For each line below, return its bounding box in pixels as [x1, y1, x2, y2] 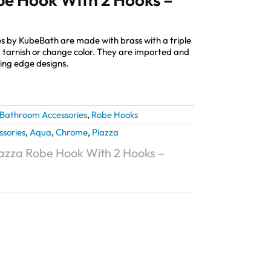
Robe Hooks [91, 108, 138, 120]
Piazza [92, 126, 119, 138]
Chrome [56, 126, 88, 138]
